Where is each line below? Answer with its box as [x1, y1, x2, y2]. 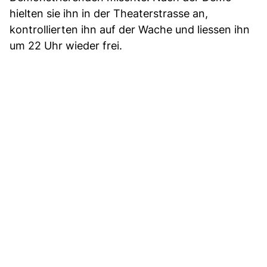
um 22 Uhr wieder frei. [10, 39, 122, 52]
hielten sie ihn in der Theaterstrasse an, [10, 7, 208, 20]
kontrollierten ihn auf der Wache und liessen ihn [10, 23, 250, 36]
